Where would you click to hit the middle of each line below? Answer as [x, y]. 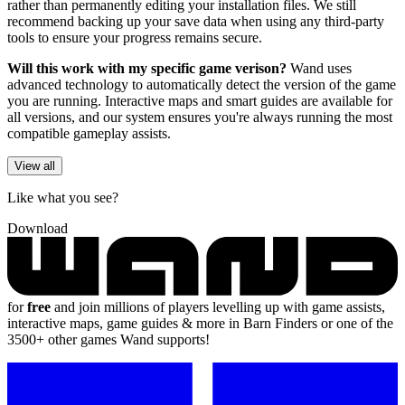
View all [35, 165]
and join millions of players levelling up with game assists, [218, 306]
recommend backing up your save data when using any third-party [196, 21]
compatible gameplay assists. [89, 133]
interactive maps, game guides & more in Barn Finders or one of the [200, 323]
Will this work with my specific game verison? [149, 68]
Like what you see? [63, 197]
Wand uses [321, 68]
